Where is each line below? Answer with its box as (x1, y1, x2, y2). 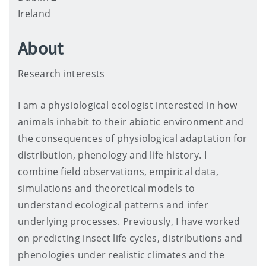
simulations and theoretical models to (18, 181, 195, 195)
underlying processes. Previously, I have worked (18, 214, 240, 228)
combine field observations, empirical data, (18, 164, 218, 178)
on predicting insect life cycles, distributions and (18, 231, 243, 245)
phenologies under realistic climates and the (18, 248, 225, 261)
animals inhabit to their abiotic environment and (18, 115, 244, 128)
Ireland (18, 7, 51, 20)
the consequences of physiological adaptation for (18, 131, 248, 145)
